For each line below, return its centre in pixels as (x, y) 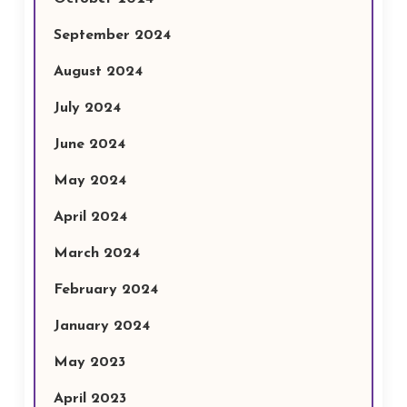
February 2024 (105, 290)
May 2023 (89, 362)
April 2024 (90, 217)
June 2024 (89, 144)
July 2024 (87, 108)
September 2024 (112, 35)
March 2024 (96, 253)
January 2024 (101, 326)
